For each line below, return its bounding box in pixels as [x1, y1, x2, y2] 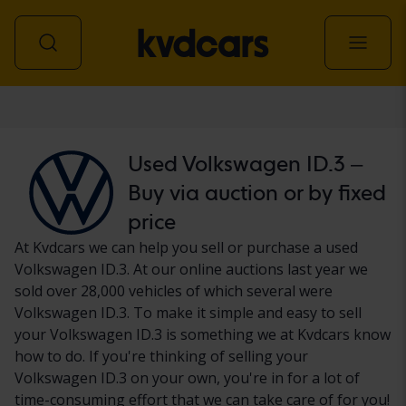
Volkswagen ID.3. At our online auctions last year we [14, 258, 368, 279]
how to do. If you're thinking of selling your [14, 345, 308, 366]
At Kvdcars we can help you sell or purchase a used [14, 237, 358, 257]
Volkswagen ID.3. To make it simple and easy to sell [14, 302, 362, 323]
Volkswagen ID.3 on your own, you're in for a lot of [14, 367, 360, 388]
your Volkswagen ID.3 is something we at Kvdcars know [14, 324, 391, 344]
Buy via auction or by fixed [127, 179, 386, 206]
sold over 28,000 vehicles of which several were [14, 280, 333, 301]
